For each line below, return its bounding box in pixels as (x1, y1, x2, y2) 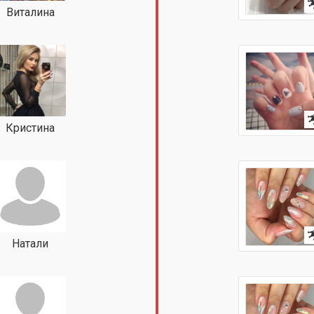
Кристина (6, 121, 55, 135)
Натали (12, 237, 48, 250)
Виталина (6, 6, 55, 19)
